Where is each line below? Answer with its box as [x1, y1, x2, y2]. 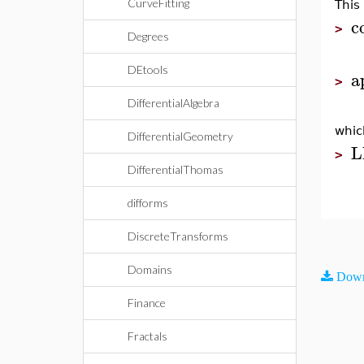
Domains [128, 262, 172, 276]
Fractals [128, 329, 167, 343]
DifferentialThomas [128, 162, 223, 176]
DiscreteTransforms [128, 229, 228, 243]
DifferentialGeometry [128, 129, 233, 143]
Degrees [128, 29, 169, 43]
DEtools [128, 63, 168, 76]
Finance [128, 296, 166, 310]
